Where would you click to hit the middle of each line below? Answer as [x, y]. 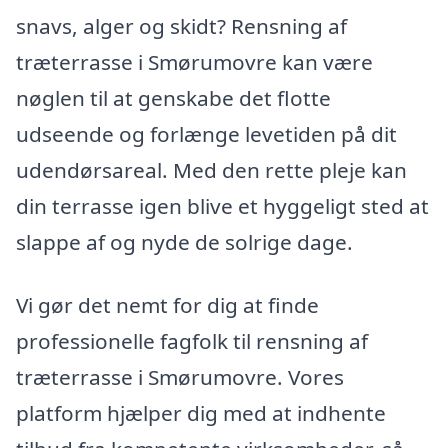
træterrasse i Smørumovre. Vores [180, 377]
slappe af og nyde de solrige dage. [184, 241]
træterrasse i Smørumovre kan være [194, 61]
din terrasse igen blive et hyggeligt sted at [222, 205]
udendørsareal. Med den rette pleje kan [211, 169]
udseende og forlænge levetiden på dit [206, 133]
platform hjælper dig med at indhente [201, 413]
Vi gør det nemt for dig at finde [167, 305]
